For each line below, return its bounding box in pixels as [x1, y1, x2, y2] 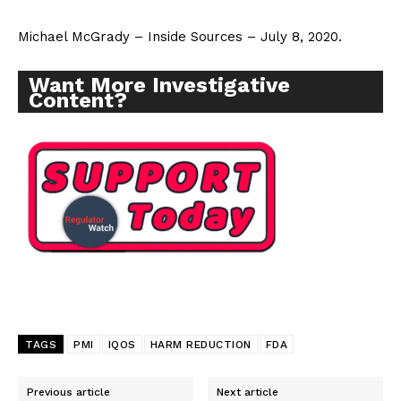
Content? [29, 88, 127, 114]
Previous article [27, 386, 110, 399]
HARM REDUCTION [149, 338, 252, 352]
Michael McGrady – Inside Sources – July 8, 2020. [18, 29, 342, 46]
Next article [217, 386, 279, 399]
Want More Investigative [29, 73, 290, 98]
